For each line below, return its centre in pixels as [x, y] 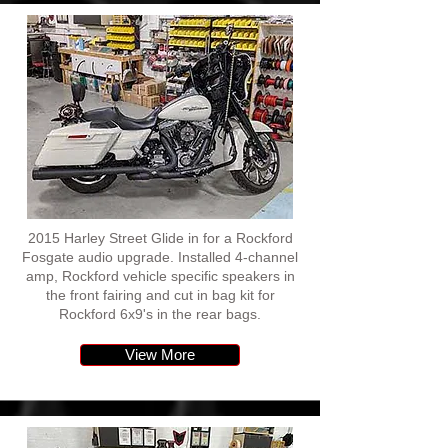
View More [160, 354]
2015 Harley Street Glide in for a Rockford [160, 238]
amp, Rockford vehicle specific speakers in [160, 276]
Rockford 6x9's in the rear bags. [160, 314]
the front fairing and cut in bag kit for [160, 295]
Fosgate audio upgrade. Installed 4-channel [160, 257]
